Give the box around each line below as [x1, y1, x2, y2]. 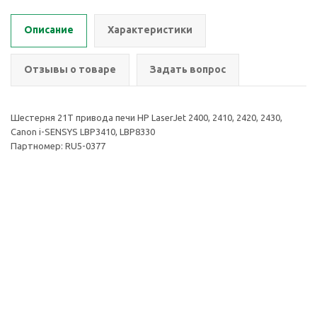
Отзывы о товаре [24, 64, 116, 75]
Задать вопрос [150, 64, 226, 75]
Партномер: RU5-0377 [11, 141, 105, 151]
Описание [24, 24, 74, 35]
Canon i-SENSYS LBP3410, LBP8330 [11, 127, 155, 137]
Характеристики [108, 24, 192, 35]
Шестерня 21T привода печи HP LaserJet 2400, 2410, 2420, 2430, [11, 113, 282, 122]
